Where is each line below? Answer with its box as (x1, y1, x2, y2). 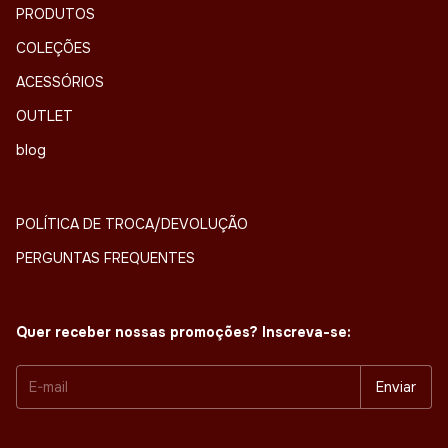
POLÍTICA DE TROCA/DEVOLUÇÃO (16, 214, 248, 233)
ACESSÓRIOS (16, 72, 104, 91)
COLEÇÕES (16, 38, 91, 57)
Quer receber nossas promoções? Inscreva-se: (16, 322, 351, 341)
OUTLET (16, 106, 73, 125)
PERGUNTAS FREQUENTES (16, 248, 195, 267)
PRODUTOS (16, 4, 95, 23)
